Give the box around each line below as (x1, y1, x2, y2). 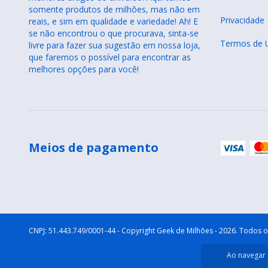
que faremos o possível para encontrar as (29, 51, 191, 63)
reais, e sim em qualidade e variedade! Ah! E (29, 15, 198, 27)
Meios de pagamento (29, 139, 159, 156)
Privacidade (220, 14, 264, 26)
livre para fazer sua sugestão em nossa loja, (29, 39, 200, 51)
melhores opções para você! (29, 63, 139, 75)
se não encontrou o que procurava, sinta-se (29, 27, 199, 39)
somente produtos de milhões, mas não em (29, 3, 200, 15)
